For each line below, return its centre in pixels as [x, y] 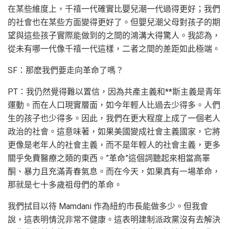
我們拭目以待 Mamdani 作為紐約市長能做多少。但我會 [108, 207]
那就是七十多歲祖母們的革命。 [65, 185]
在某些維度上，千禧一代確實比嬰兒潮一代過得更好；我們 [114, 9]
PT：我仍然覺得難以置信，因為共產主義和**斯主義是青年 [114, 92]
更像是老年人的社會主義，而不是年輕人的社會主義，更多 [114, 145]
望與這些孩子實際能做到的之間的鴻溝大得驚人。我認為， [114, 36]
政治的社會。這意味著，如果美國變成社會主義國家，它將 [114, 132]
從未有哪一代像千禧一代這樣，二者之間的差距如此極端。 [114, 49]
